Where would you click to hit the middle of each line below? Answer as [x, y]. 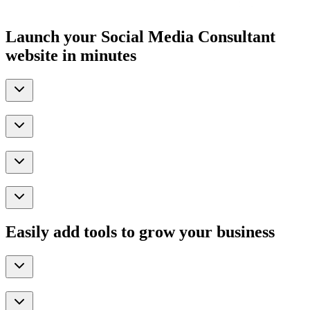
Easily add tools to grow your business [140, 232]
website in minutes [71, 56]
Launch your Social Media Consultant [140, 37]
